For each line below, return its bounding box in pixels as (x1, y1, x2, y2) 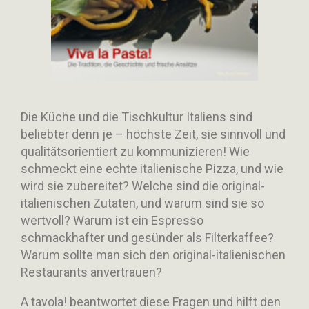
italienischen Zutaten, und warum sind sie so (21, 195, 264, 210)
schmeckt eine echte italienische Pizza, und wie (21, 161, 283, 176)
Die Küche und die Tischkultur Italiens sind (21, 109, 252, 124)
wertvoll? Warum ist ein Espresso (21, 212, 203, 228)
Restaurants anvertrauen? (21, 264, 162, 279)
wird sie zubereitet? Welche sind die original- (21, 178, 265, 193)
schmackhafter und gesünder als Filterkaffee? (21, 230, 274, 245)
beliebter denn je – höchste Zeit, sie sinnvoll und (21, 126, 286, 141)
